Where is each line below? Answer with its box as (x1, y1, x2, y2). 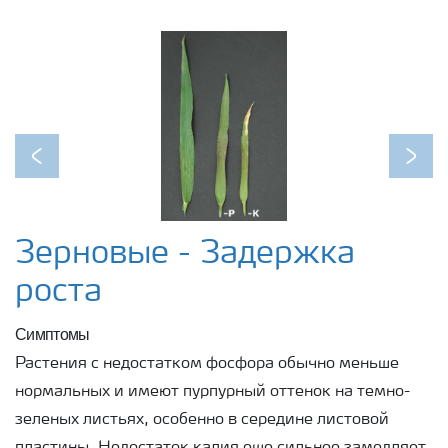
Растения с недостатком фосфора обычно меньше (15, 355, 399, 372)
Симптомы (15, 323, 90, 344)
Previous (35, 160, 100, 177)
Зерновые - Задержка (15, 238, 355, 271)
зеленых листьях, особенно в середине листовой (15, 411, 389, 428)
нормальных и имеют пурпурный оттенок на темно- (15, 383, 410, 400)
